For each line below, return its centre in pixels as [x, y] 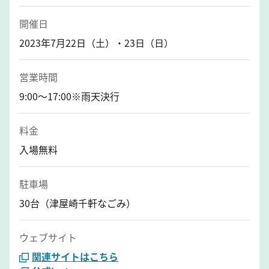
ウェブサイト [48, 237]
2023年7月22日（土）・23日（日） [96, 42]
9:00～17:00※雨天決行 [69, 96]
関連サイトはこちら [75, 256]
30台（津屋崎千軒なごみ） [77, 203]
